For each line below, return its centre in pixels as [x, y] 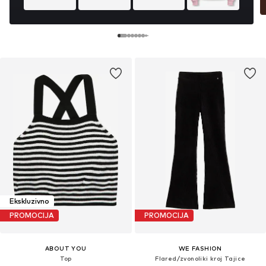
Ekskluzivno [29, 201]
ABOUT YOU [66, 248]
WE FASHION [200, 248]
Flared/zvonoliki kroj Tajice [200, 258]
